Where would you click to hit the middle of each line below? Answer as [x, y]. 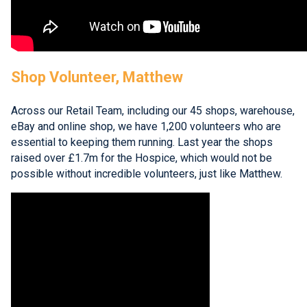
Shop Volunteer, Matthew [97, 77]
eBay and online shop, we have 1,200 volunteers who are [146, 127]
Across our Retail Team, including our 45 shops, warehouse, [153, 111]
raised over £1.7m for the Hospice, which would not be [142, 158]
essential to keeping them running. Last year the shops [142, 143]
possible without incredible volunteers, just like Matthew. [147, 174]
